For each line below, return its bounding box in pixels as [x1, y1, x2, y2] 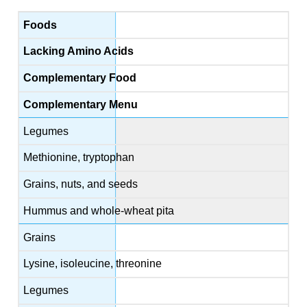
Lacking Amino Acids [23, 45, 134, 58]
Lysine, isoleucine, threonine [23, 258, 162, 270]
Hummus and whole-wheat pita [23, 204, 175, 217]
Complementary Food [23, 72, 137, 84]
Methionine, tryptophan [23, 151, 135, 164]
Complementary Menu [23, 98, 138, 110]
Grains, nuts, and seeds [23, 178, 138, 191]
